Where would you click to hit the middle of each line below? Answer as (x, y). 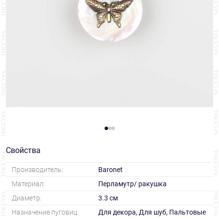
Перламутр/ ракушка (132, 184)
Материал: (28, 184)
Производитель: (37, 170)
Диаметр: (27, 198)
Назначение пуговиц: (45, 212)
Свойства (23, 151)
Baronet (110, 170)
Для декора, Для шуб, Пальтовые (152, 212)
